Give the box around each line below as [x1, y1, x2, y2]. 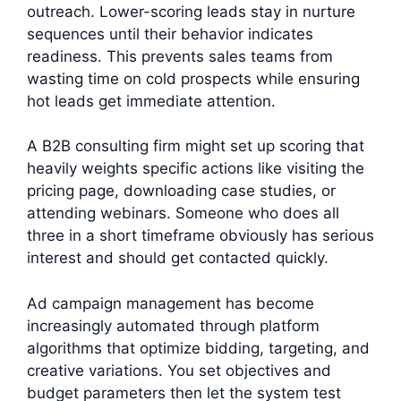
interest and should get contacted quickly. [27, 249, 328, 268]
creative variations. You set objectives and [27, 361, 331, 380]
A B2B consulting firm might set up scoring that [27, 137, 364, 156]
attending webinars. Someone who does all [27, 204, 339, 223]
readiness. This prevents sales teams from [27, 47, 333, 65]
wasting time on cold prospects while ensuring [27, 69, 360, 88]
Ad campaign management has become [27, 294, 314, 312]
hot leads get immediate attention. [27, 91, 276, 110]
